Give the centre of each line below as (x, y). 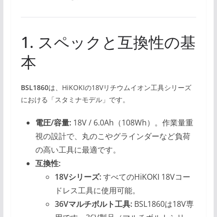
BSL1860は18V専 (163, 204)
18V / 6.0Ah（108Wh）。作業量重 (132, 123)
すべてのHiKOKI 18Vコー (146, 177)
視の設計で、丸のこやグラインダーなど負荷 (113, 136)
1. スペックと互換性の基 (108, 42)
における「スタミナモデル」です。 (75, 100)
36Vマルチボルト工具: (93, 204)
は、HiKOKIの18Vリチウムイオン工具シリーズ (120, 88)
